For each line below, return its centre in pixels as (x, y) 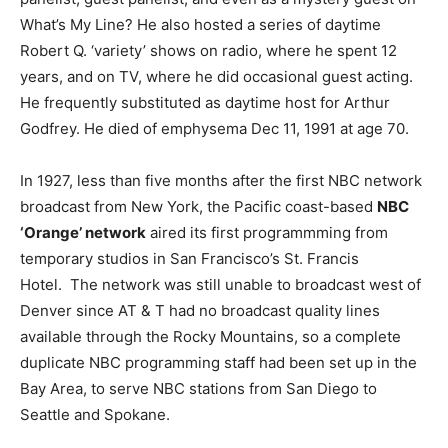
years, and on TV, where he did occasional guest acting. (220, 77)
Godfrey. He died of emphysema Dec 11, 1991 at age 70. (214, 129)
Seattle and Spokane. (95, 415)
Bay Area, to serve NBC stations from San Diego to (198, 389)
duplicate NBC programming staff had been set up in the (218, 363)
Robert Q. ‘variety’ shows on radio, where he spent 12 (208, 51)
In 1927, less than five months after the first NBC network (221, 181)
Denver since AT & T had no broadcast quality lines (200, 311)
